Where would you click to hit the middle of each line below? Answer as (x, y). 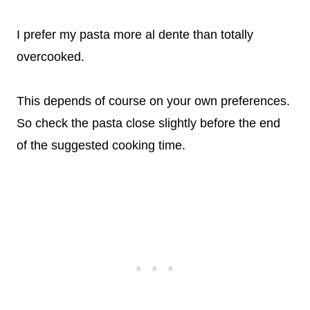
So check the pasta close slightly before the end (148, 123)
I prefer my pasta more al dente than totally (135, 34)
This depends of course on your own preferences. (153, 101)
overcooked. (51, 56)
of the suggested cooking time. (101, 145)
